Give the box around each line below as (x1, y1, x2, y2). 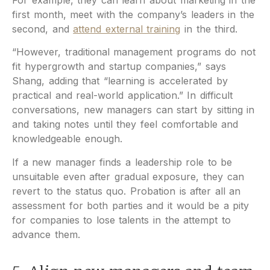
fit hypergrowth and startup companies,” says (12, 60, 227, 73)
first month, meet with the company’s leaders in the (12, 8, 254, 20)
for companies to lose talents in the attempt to (12, 213, 231, 226)
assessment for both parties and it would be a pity (12, 199, 250, 212)
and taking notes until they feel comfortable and (12, 118, 239, 131)
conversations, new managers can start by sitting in (12, 104, 255, 116)
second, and (12, 22, 74, 35)
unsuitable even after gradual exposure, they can (12, 170, 244, 183)
